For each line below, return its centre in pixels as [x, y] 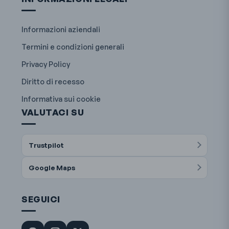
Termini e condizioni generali [73, 46]
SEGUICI [41, 199]
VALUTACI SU [53, 112]
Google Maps [52, 167]
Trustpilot [47, 145]
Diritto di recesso [53, 81]
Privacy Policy [46, 64]
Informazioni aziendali [61, 29]
